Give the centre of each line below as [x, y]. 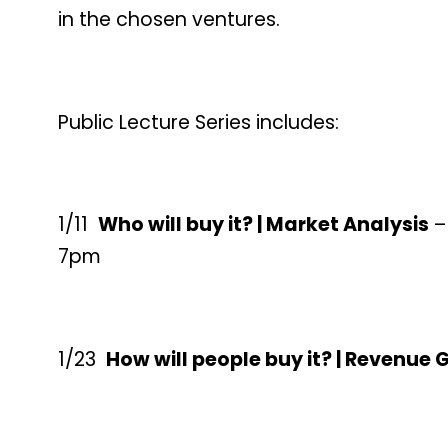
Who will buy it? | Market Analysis [263, 225]
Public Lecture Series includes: [198, 122]
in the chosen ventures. [169, 20]
